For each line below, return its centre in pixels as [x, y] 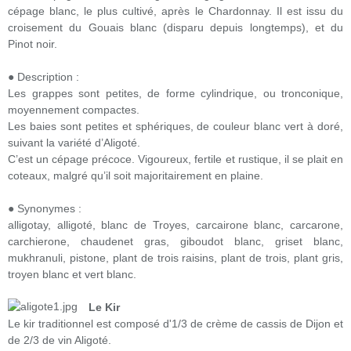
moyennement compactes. [74, 110]
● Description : [43, 77]
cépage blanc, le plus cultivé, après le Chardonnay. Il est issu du [175, 11]
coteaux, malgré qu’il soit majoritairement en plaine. [136, 175]
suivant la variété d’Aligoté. [74, 143]
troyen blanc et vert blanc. [72, 274]
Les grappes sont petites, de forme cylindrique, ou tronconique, [175, 93]
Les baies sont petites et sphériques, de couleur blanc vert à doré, [175, 126]
